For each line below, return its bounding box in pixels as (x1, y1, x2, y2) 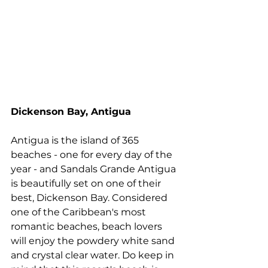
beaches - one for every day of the (11, 149, 175, 161)
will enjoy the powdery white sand (11, 235, 177, 247)
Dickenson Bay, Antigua (11, 106, 131, 118)
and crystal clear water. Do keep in (11, 249, 176, 261)
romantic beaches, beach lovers (11, 221, 165, 233)
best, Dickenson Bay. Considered (11, 192, 170, 204)
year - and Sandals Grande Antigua (11, 163, 178, 175)
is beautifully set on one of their (11, 178, 163, 190)
